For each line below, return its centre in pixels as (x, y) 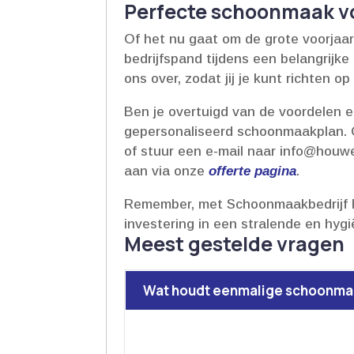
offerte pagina (253, 171)
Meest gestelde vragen (235, 243)
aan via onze (167, 171)
